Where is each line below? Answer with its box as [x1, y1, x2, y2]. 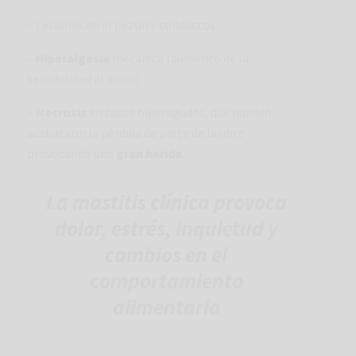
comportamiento [89, 267, 243, 294]
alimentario [112, 293, 220, 320]
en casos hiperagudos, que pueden [87, 103, 272, 120]
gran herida [116, 145, 182, 161]
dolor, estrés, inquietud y [54, 215, 278, 242]
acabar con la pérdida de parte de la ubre [27, 124, 244, 141]
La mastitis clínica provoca [45, 188, 287, 215]
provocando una [27, 145, 116, 161]
